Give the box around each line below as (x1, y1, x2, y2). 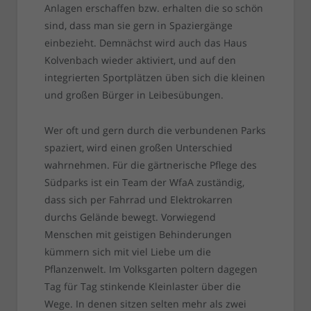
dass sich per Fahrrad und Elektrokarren (44, 193, 233, 207)
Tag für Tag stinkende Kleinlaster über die (44, 280, 241, 294)
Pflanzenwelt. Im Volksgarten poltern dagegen (44, 262, 258, 276)
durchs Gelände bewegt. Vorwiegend (44, 210, 216, 224)
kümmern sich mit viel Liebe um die (44, 245, 211, 259)
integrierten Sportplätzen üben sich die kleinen (44, 71, 265, 85)
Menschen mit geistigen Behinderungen (44, 228, 232, 242)
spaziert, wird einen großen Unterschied (44, 141, 233, 155)
